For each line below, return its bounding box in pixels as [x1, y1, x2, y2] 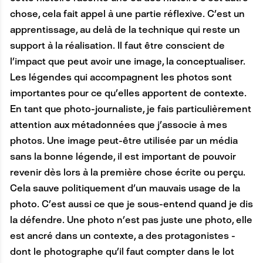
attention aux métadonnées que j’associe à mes [9, 119, 227, 131]
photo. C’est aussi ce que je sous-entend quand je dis [9, 198, 253, 210]
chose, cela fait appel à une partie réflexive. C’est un [9, 8, 245, 20]
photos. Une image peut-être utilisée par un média [9, 135, 238, 147]
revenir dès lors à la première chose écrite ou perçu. [9, 167, 245, 178]
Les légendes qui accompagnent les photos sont [9, 72, 232, 83]
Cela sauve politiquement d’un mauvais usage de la [9, 183, 240, 194]
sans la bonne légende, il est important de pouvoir [9, 151, 236, 163]
